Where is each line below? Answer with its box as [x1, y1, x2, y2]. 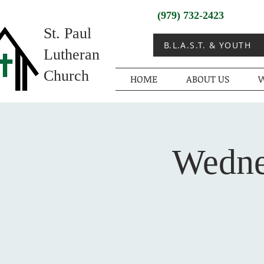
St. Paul [44, 25, 91, 42]
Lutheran [44, 46, 100, 63]
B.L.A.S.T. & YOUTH [163, 39, 252, 51]
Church [44, 67, 89, 84]
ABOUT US [186, 72, 229, 85]
